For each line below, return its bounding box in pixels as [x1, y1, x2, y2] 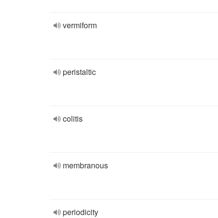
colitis [63, 113, 83, 124]
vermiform [63, 19, 97, 31]
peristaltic [63, 66, 96, 77]
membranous [63, 160, 108, 171]
